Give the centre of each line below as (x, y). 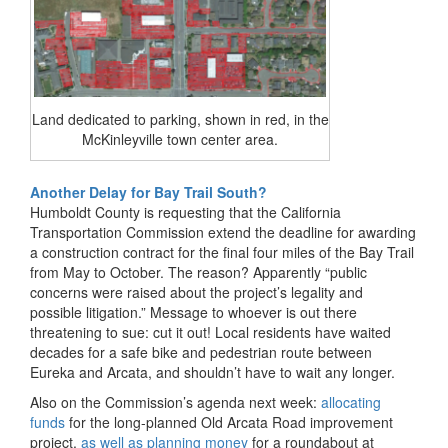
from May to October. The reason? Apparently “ (180, 271)
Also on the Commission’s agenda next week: (175, 401)
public (348, 271)
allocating (351, 401)
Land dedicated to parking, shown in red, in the (180, 118)
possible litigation (84, 311)
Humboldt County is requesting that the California (185, 211)
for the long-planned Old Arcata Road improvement (229, 421)
